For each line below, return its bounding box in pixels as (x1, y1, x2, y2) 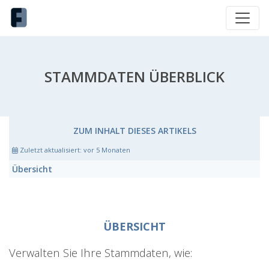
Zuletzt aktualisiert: (18, 145, 83, 154)
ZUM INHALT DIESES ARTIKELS (73, 125, 196, 136)
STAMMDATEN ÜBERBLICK (44, 66, 225, 86)
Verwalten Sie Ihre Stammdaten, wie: (9, 245, 192, 260)
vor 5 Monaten (83, 145, 130, 154)
